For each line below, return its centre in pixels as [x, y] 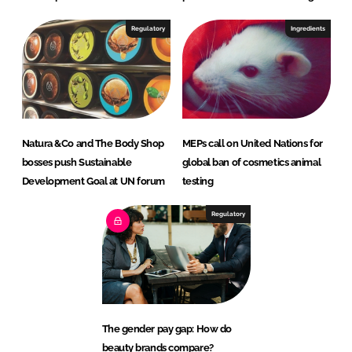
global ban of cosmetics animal [251, 163]
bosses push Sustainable [77, 163]
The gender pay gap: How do [167, 329]
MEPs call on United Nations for [252, 144]
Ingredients [308, 29]
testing [198, 181]
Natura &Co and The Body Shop [93, 144]
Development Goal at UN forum [93, 181]
